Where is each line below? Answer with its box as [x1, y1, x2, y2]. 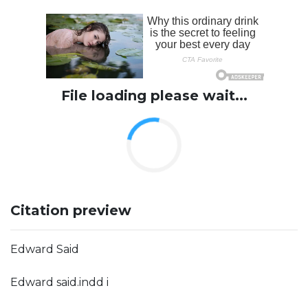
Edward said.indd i [10, 276, 109, 289]
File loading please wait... [60, 87, 247, 104]
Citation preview [10, 202, 131, 219]
